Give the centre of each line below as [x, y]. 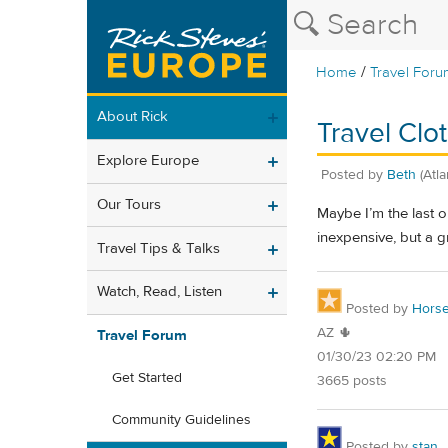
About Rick [132, 117]
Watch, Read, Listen [159, 292]
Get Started [147, 378]
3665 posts [352, 380]
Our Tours [129, 204]
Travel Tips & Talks [158, 248]
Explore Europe [148, 161]
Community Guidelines [181, 420]
